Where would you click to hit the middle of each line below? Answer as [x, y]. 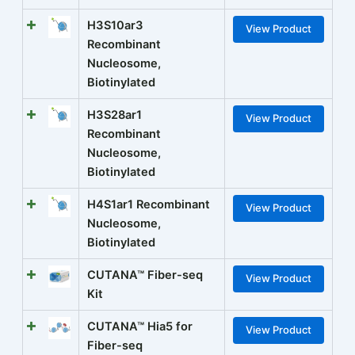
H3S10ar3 [115, 26]
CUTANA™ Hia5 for [140, 327]
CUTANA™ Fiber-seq [145, 275]
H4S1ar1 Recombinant [149, 205]
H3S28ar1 [115, 115]
